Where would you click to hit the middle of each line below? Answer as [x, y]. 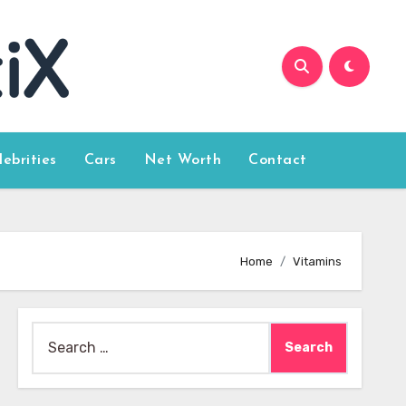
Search [54, 333]
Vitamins [317, 261]
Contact [278, 160]
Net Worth [183, 160]
